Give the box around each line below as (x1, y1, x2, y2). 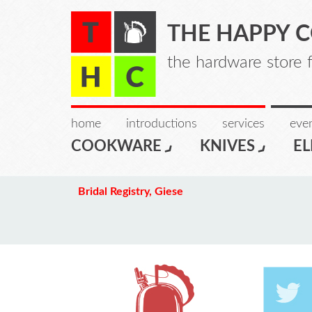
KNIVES (200, 138, 255, 154)
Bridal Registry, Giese (77, 186, 183, 198)
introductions (126, 118, 197, 130)
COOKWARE (71, 138, 162, 154)
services (222, 118, 265, 130)
